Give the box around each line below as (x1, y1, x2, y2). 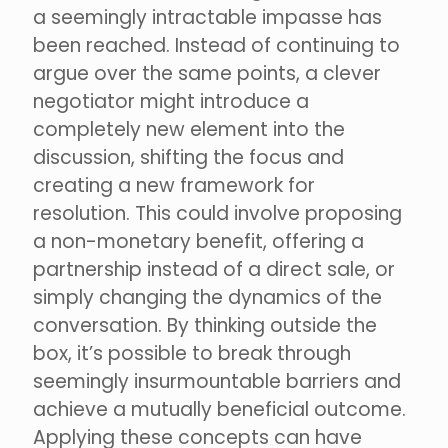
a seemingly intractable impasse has (33, 4, 382, 32)
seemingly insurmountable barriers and (33, 368, 401, 396)
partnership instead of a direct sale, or (33, 256, 395, 284)
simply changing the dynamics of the (33, 284, 382, 312)
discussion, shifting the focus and (33, 144, 344, 172)
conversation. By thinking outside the (33, 312, 377, 340)
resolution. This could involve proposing (33, 200, 402, 228)
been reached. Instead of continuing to (33, 32, 400, 60)
